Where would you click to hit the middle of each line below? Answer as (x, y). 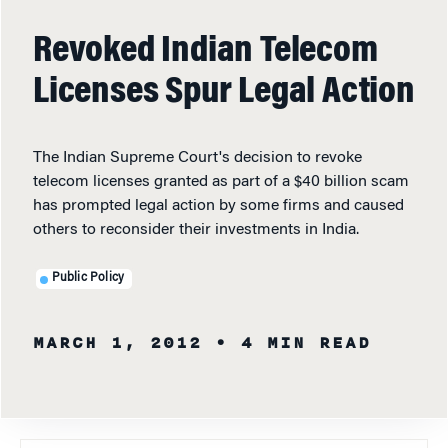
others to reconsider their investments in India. (196, 229)
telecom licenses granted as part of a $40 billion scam (221, 181)
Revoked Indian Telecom (205, 51)
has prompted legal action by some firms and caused (218, 205)
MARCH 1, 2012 (117, 342)
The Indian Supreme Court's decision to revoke (197, 157)
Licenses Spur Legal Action (224, 92)
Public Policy (88, 278)
